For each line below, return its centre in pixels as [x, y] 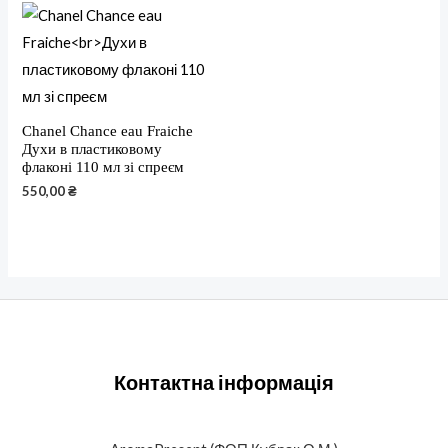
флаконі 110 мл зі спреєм [103, 166]
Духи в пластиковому [92, 148]
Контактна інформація [224, 381]
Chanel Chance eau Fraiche [108, 130]
